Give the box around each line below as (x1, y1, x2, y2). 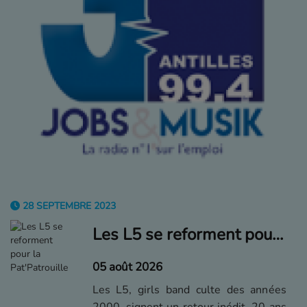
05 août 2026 (92, 259, 162, 275)
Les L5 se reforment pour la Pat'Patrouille (271, 223, 283, 245)
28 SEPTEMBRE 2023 (20, 199, 116, 212)
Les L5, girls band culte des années (92, 282, 286, 297)
